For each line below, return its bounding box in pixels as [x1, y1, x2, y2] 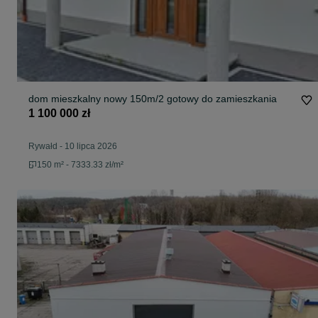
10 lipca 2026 [65, 141, 117, 152]
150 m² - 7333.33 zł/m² [37, 160, 124, 170]
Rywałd [28, 141, 57, 152]
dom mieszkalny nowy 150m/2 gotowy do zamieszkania [28, 93, 277, 105]
